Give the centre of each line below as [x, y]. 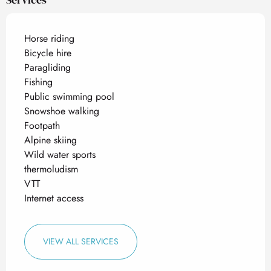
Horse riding [49, 38]
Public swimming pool [69, 96]
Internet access [54, 198]
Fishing [38, 82]
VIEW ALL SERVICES [81, 241]
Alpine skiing [51, 140]
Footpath [42, 126]
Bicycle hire [48, 53]
